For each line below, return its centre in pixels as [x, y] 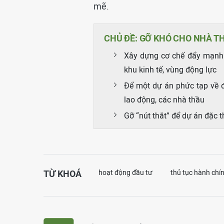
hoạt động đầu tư [125, 172]
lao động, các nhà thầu [164, 100]
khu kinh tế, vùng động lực [170, 70]
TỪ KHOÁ [62, 174]
